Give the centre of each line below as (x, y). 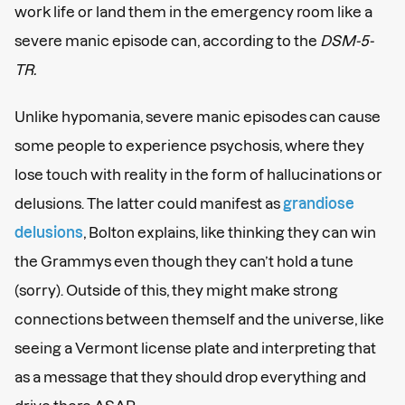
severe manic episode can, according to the (167, 40)
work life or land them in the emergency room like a (193, 11)
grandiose (319, 203)
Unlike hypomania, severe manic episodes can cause (198, 116)
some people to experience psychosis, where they (189, 145)
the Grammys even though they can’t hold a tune (184, 261)
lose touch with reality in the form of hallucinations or (198, 174)
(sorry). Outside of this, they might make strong (176, 290)
